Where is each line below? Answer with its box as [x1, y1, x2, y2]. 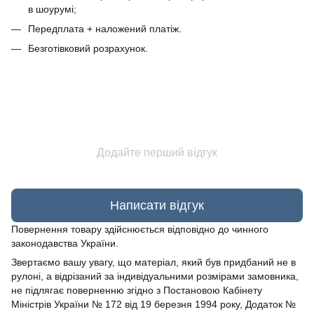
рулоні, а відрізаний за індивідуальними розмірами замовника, [11, 271, 299, 282]
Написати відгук [110, 198, 204, 212]
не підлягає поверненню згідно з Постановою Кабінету [11, 285, 262, 296]
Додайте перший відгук [97, 146, 217, 159]
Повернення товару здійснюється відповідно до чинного [11, 224, 268, 235]
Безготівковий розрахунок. [28, 43, 148, 55]
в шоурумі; [28, 3, 76, 15]
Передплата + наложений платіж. [28, 22, 182, 34]
